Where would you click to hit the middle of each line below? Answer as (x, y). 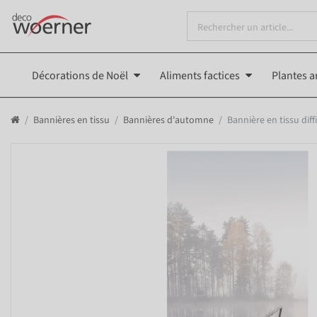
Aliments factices (200, 75)
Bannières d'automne (168, 120)
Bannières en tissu (71, 120)
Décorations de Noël (80, 75)
